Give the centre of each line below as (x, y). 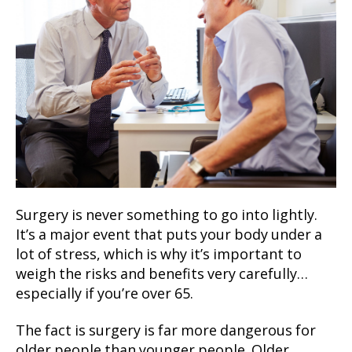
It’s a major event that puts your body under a (169, 235)
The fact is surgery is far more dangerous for (166, 332)
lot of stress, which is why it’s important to (159, 255)
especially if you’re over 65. (104, 294)
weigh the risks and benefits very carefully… (162, 274)
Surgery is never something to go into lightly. (167, 215)
